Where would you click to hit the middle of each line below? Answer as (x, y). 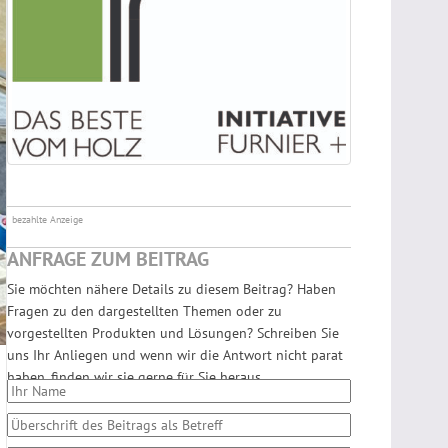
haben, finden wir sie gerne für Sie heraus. (135, 377)
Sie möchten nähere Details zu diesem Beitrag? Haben (171, 289)
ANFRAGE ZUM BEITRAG (108, 259)
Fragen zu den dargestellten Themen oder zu (144, 311)
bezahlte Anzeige (47, 219)
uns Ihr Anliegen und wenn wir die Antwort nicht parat (175, 355)
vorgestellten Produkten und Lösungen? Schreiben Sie (173, 333)
